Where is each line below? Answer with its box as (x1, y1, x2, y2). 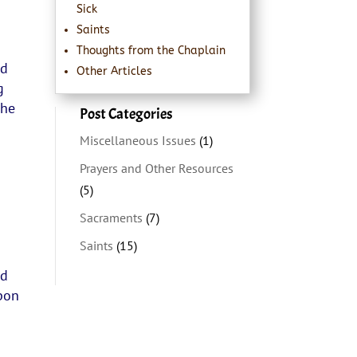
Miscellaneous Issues (79, 132, 196, 148)
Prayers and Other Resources (79, 160, 233, 176)
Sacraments (79, 210, 143, 226)
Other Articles (76, 64, 152, 78)
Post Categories (79, 104, 172, 124)
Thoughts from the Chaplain (76, 43, 226, 57)
